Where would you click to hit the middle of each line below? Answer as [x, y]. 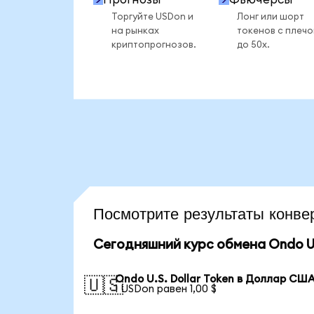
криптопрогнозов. [153, 45]
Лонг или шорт [270, 16]
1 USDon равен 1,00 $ [166, 289]
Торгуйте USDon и [152, 16]
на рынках [135, 30]
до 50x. [253, 45]
